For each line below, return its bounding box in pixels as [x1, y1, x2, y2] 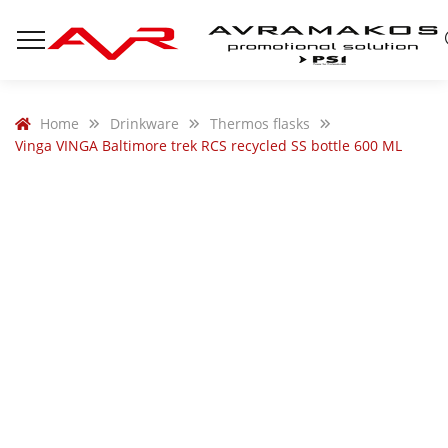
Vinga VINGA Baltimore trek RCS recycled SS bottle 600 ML [15, 136, 402, 155]
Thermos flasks [210, 114, 310, 133]
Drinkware [110, 114, 179, 133]
